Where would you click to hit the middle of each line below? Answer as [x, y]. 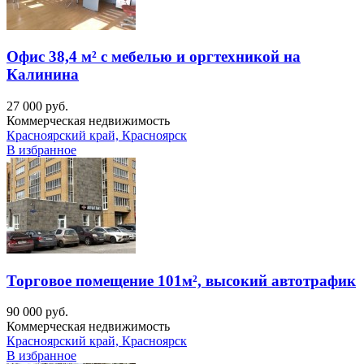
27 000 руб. [37, 106]
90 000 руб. [37, 312]
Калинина [43, 75]
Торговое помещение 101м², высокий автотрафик [181, 280]
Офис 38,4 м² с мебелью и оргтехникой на [154, 57]
